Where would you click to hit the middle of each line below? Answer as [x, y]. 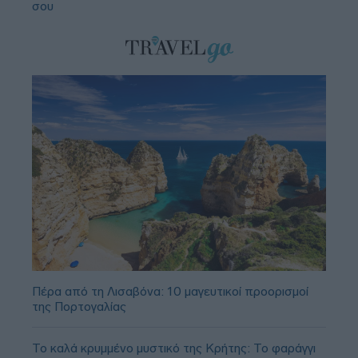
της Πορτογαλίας [79, 307]
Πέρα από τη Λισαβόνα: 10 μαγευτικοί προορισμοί [170, 292]
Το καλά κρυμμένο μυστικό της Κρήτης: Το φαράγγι [174, 348]
